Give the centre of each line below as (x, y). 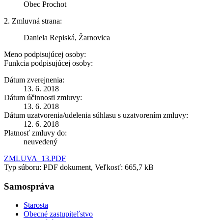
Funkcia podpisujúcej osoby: (48, 63)
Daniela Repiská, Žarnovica (67, 37)
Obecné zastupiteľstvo (58, 214)
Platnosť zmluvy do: (35, 133)
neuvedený (41, 141)
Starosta (36, 205)
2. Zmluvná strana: (33, 21)
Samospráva (29, 186)
